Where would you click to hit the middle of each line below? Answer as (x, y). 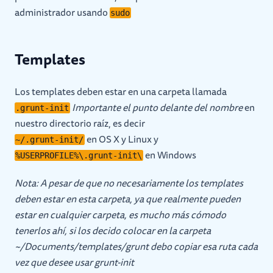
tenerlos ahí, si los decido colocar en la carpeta (113, 230)
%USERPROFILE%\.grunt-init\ (79, 155)
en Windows (169, 155)
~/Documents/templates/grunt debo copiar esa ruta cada (136, 246)
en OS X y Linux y (121, 139)
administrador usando (62, 12)
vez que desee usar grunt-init (74, 262)
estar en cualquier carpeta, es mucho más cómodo (120, 214)
